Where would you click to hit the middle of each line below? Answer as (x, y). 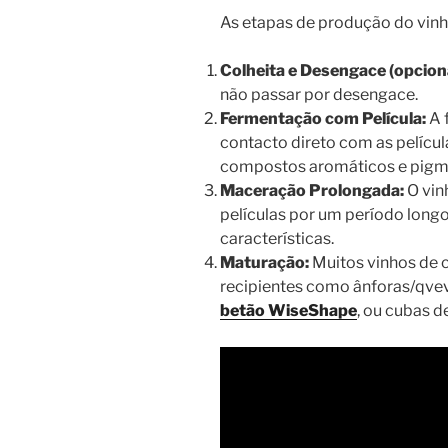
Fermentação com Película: (323, 119)
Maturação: (264, 263)
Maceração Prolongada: (312, 191)
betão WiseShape (288, 311)
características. (277, 239)
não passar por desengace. (319, 95)
